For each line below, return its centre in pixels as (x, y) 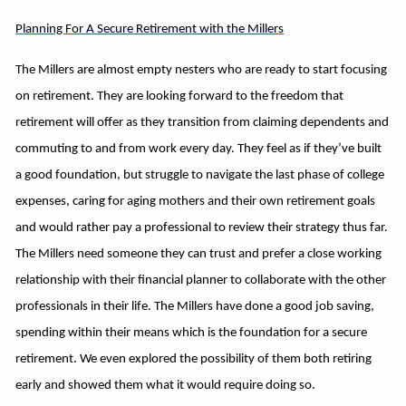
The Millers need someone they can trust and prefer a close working (199, 254)
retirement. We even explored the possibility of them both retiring (194, 359)
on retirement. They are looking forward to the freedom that (180, 96)
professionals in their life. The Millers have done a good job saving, (195, 306)
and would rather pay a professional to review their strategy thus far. (202, 227)
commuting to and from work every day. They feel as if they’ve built (199, 149)
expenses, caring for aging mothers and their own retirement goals (196, 201)
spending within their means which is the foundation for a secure (192, 333)
